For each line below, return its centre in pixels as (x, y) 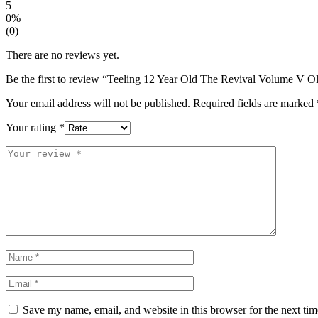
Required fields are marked (255, 104)
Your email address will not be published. (98, 104)
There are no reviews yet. (62, 55)
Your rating (32, 128)
